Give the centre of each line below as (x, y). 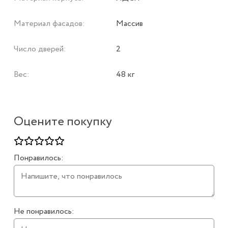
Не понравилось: (44, 212)
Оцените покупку (63, 122)
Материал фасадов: (49, 23)
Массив (130, 23)
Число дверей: (40, 49)
